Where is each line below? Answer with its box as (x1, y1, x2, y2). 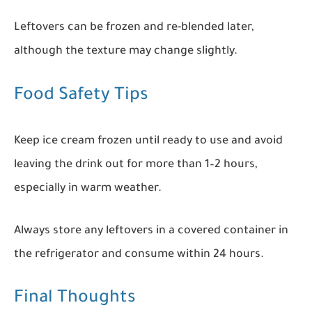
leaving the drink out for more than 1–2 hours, (14, 158, 258, 171)
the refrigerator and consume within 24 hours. (14, 248, 264, 261)
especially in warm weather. (14, 182, 162, 195)
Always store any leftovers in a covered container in (14, 224, 288, 237)
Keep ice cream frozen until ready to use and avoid (14, 134, 283, 148)
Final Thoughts (14, 290, 136, 309)
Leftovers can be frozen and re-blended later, (14, 22, 254, 35)
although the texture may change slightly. (14, 45, 237, 58)
